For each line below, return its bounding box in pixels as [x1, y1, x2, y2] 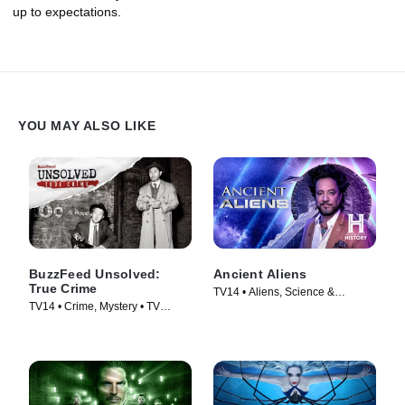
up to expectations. [13, 5, 121, 20]
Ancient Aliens [213, 267, 307, 282]
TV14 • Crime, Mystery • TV [29, 300, 160, 314]
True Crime [29, 281, 98, 297]
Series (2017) [29, 316, 96, 329]
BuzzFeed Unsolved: [29, 267, 161, 282]
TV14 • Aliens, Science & [213, 286, 334, 299]
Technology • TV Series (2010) [213, 301, 363, 315]
